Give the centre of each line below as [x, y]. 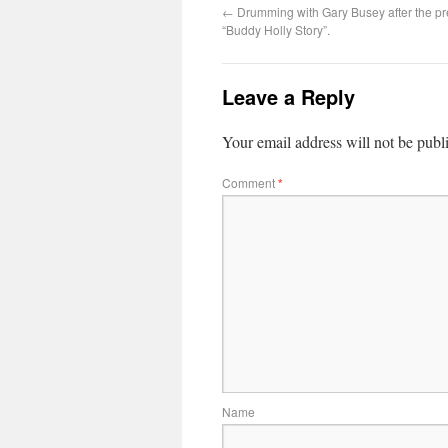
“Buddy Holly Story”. [276, 30]
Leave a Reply [288, 97]
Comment [250, 183]
